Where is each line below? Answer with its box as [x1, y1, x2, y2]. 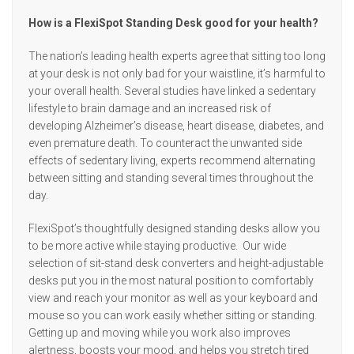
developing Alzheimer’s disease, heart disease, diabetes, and [28, 119, 324, 132]
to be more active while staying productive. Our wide [28, 239, 286, 252]
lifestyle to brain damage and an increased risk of [28, 102, 271, 115]
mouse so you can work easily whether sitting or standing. [28, 309, 317, 322]
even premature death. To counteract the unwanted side [28, 137, 302, 149]
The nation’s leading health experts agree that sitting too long [28, 50, 326, 62]
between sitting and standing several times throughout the [28, 171, 313, 184]
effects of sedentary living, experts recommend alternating [28, 154, 315, 167]
